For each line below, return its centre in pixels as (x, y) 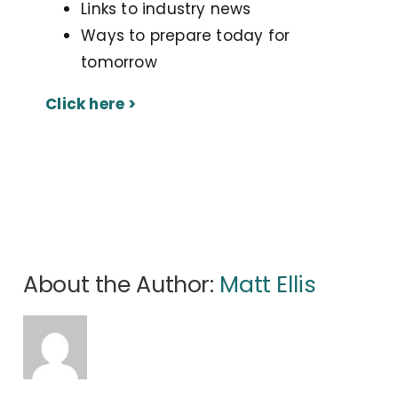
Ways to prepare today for (186, 36)
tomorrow (119, 63)
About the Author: (122, 285)
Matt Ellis (268, 285)
